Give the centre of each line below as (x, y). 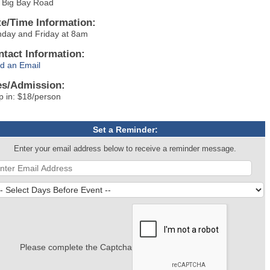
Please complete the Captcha (76, 247)
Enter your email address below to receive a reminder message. (125, 149)
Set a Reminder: (125, 130)
